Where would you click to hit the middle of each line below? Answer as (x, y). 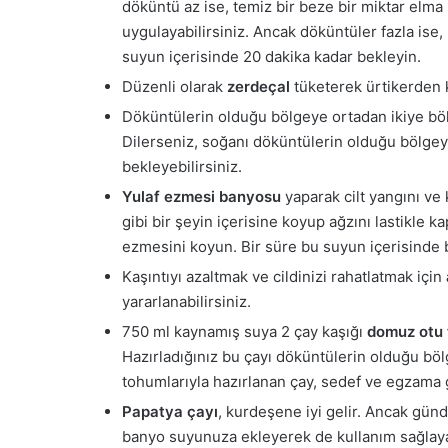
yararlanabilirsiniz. (186, 302)
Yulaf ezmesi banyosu (201, 197)
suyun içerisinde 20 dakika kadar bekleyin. (271, 57)
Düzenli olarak (174, 87)
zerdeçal (258, 87)
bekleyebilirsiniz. (182, 167)
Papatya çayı (170, 412)
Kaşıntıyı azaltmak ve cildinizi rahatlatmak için (284, 277)
